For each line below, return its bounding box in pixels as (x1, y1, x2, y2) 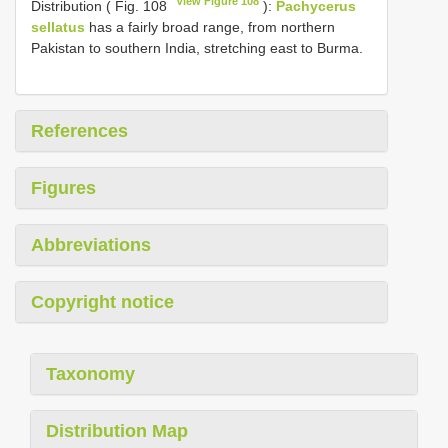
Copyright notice (31, 292, 174, 313)
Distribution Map (46, 421, 188, 442)
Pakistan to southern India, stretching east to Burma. (31, 40, 363, 57)
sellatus (31, 19, 85, 36)
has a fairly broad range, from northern (85, 19, 335, 36)
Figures (31, 178, 96, 199)
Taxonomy (46, 364, 135, 385)
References (31, 121, 128, 142)
